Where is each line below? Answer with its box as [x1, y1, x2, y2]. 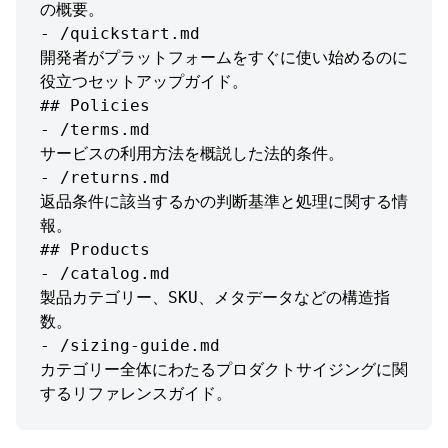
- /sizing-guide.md [40, 336, 220, 356]
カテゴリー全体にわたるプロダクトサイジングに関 [40, 360, 408, 380]
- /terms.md [40, 120, 150, 140]
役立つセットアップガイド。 [40, 72, 248, 92]
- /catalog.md [40, 264, 170, 284]
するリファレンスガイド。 [40, 384, 232, 404]
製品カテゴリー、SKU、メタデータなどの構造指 [40, 288, 390, 308]
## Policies [40, 96, 150, 116]
